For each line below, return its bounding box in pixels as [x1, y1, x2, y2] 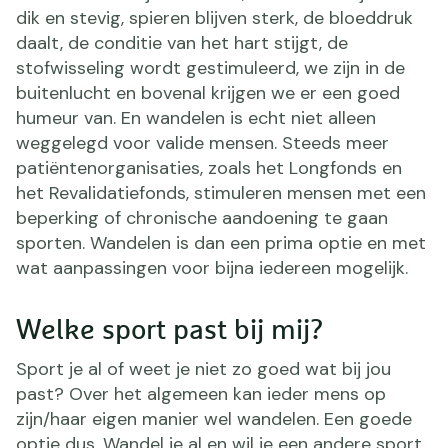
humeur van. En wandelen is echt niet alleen [16, 105, 376, 130]
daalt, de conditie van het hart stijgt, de [16, 30, 348, 55]
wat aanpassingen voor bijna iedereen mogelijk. [16, 255, 408, 280]
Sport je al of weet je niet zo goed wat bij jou [16, 356, 391, 381]
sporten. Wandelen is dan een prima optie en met [16, 230, 426, 255]
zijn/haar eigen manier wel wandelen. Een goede [16, 406, 412, 431]
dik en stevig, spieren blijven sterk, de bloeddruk [16, 5, 413, 30]
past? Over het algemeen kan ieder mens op [16, 381, 386, 406]
